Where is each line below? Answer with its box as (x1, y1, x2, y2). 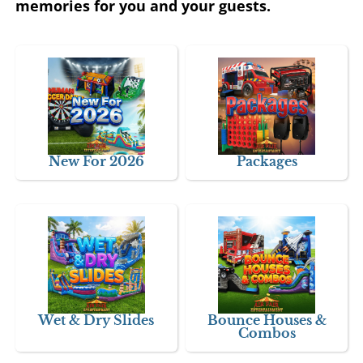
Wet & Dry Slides (38, 312, 155, 329)
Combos (237, 325, 296, 342)
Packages (236, 153, 297, 170)
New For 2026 (48, 153, 144, 170)
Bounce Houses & (207, 312, 327, 329)
